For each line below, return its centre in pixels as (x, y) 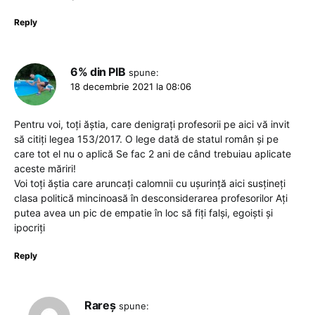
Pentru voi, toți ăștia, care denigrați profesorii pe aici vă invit (152, 124)
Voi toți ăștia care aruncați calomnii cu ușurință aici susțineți (150, 183)
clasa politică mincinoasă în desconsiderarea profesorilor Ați (151, 198)
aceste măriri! (45, 168)
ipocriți (30, 227)
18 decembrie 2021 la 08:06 (131, 86)
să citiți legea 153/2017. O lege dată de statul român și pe (146, 139)
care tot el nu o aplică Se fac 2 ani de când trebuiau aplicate (153, 153)
